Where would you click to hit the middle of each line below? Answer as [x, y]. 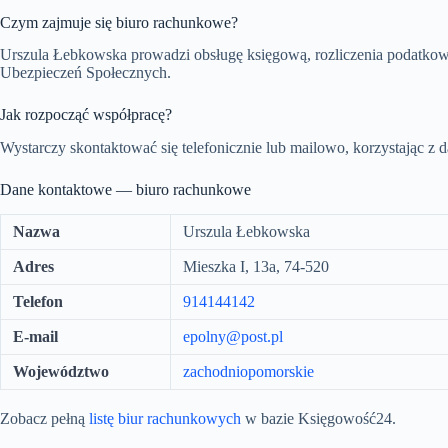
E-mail [35, 337]
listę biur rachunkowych [165, 419]
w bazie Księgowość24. [318, 419]
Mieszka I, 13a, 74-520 [256, 267]
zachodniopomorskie [248, 372]
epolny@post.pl [233, 337]
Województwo [61, 372]
